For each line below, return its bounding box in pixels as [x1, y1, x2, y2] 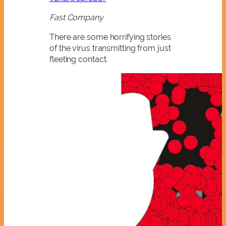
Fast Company [49, 13, 105, 23]
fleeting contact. [49, 54, 108, 64]
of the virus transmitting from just [49, 43, 171, 53]
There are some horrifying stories [49, 32, 171, 42]
